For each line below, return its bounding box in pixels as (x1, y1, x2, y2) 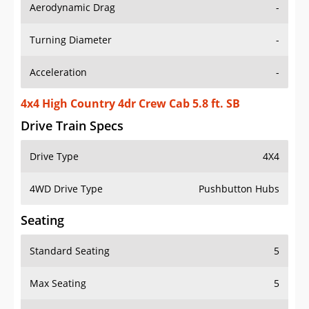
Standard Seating (30, 244, 110, 258)
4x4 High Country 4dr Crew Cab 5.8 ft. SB (21, 96, 240, 112)
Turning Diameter (30, 33, 112, 47)
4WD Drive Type (30, 182, 103, 196)
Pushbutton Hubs (199, 182, 279, 196)
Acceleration (30, 66, 87, 79)
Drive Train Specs (21, 117, 123, 134)
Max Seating (30, 277, 86, 290)
